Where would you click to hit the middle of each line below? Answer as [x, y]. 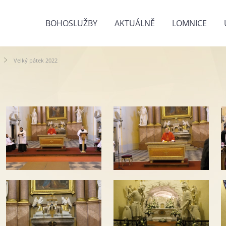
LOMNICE [189, 23]
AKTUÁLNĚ [135, 23]
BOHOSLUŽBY [71, 23]
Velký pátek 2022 [36, 60]
